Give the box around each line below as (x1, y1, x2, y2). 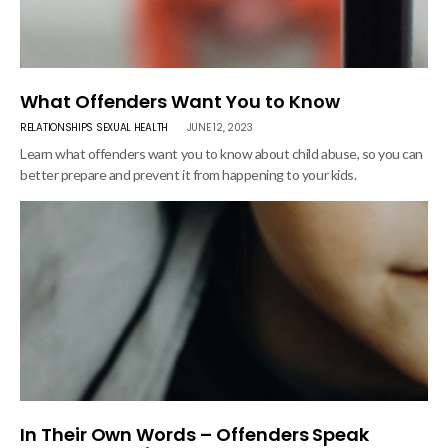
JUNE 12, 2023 (186, 120, 253, 135)
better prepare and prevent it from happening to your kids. (20, 166, 357, 183)
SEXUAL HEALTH (95, 120, 168, 135)
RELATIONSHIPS (20, 120, 94, 135)
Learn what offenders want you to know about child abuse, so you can (20, 145, 423, 162)
